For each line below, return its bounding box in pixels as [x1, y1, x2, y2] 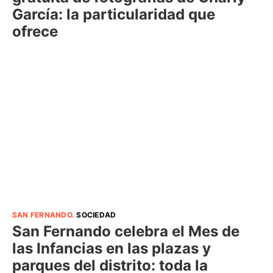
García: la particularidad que [12, 5, 215, 23]
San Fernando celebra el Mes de [12, 222, 239, 241]
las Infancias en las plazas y [12, 239, 211, 258]
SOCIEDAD [76, 210, 116, 220]
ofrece [12, 22, 58, 40]
